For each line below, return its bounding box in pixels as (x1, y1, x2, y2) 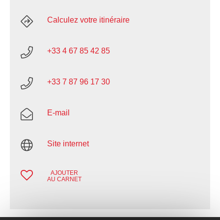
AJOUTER (51, 169, 78, 177)
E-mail (47, 109, 70, 117)
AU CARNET (47, 176, 82, 183)
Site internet (47, 139, 89, 148)
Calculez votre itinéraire (47, 16, 130, 25)
